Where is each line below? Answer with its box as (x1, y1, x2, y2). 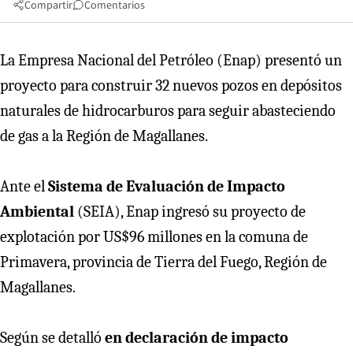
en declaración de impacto (105, 328, 288, 347)
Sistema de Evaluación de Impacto (48, 176, 285, 195)
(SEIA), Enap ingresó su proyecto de (74, 202, 306, 221)
